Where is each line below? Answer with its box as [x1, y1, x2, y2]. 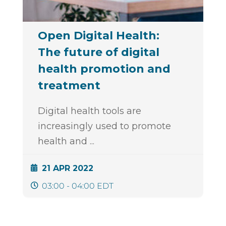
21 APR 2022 [41, 163, 93, 173]
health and [37, 135, 90, 147]
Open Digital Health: [37, 28, 159, 42]
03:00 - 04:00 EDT [41, 181, 114, 191]
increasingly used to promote [37, 120, 171, 132]
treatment [37, 78, 100, 92]
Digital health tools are [37, 105, 141, 117]
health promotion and [37, 62, 171, 76]
